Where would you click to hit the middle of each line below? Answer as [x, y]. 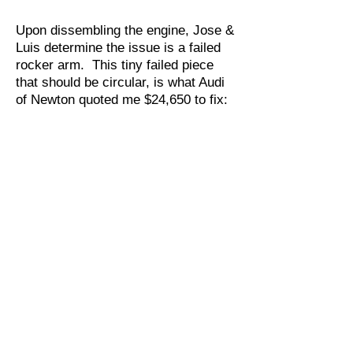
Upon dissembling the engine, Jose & [125, 30]
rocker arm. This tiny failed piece [115, 65]
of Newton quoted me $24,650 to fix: [122, 100]
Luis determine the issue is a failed [118, 48]
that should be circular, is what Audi [120, 82]
